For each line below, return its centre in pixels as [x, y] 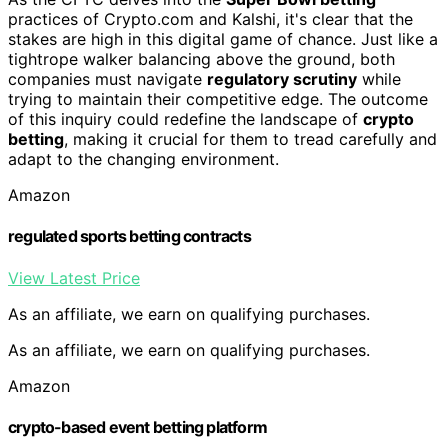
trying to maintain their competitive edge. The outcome [218, 99]
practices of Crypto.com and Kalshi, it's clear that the [210, 19]
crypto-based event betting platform [137, 426]
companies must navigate [107, 79]
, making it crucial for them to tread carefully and [250, 139]
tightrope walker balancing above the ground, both [201, 59]
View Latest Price [74, 277]
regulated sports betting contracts [129, 236]
